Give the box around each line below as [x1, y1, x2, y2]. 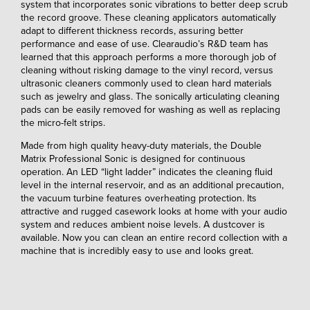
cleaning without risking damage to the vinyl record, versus [21, 64, 273, 77]
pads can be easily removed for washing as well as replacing [21, 104, 280, 116]
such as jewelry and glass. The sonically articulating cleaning [21, 91, 280, 103]
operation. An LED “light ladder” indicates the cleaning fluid [21, 166, 273, 179]
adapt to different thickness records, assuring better [21, 25, 244, 37]
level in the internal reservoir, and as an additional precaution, [21, 179, 284, 192]
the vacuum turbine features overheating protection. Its [21, 192, 257, 205]
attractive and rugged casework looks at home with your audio [21, 206, 287, 218]
